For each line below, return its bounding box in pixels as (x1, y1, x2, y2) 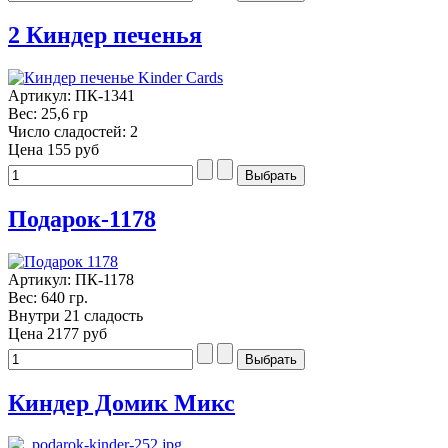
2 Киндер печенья (8, 21, 202, 48)
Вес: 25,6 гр (8, 104, 88, 122)
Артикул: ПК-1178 (8, 270, 134, 288)
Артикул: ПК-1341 (8, 86, 135, 104)
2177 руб (47, 324, 107, 342)
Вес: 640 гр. (8, 288, 88, 306)
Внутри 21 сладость (8, 306, 143, 324)
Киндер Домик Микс (8, 389, 235, 416)
